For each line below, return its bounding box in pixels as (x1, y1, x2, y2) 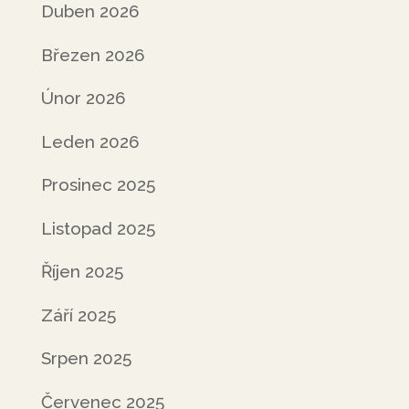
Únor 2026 (40, 88, 126, 108)
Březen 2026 (40, 44, 145, 65)
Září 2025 (40, 304, 116, 325)
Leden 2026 (40, 131, 140, 152)
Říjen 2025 (40, 261, 123, 281)
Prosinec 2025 (40, 174, 155, 194)
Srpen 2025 (40, 348, 131, 368)
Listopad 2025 (40, 217, 155, 238)
